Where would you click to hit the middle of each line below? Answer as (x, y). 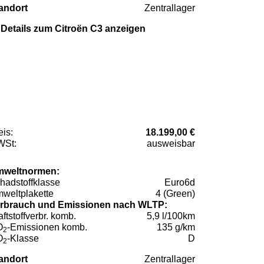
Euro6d (180, 183)
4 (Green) (175, 194)
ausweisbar (171, 144)
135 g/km (176, 227)
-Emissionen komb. (47, 227)
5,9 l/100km (171, 216)
